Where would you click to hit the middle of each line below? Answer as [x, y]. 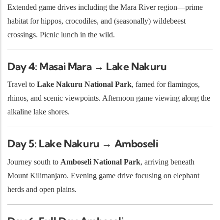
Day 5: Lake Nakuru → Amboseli [83, 144]
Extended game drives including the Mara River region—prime [105, 7]
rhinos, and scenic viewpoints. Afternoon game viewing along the [109, 98]
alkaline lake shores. [39, 112]
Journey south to [34, 162]
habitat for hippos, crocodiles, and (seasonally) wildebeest [96, 21]
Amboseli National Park [100, 162]
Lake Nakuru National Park [84, 84]
